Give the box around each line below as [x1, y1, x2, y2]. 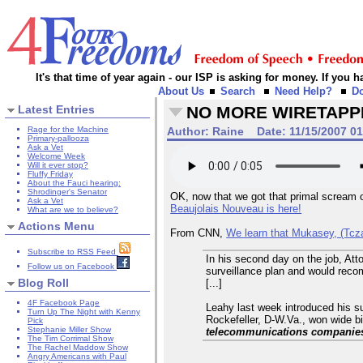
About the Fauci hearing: [28, 178, 121, 188]
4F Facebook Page [28, 298, 100, 308]
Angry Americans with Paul [28, 352, 126, 361]
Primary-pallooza [28, 134, 89, 143]
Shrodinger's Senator [28, 187, 107, 197]
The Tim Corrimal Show [28, 334, 113, 344]
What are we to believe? [28, 205, 118, 215]
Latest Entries [18, 102, 95, 116]
